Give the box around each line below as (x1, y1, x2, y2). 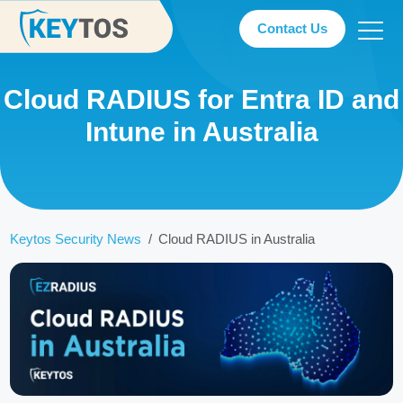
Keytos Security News (10, 231, 142, 247)
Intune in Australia (85, 117, 318, 148)
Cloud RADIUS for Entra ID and (4, 85, 399, 115)
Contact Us (257, 20, 328, 36)
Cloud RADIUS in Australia (158, 231, 316, 247)
